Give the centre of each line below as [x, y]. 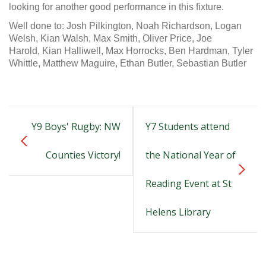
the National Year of [191, 155]
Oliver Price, [170, 38]
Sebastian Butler [211, 63]
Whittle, [26, 63]
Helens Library [178, 212]
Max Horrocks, [137, 51]
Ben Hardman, [200, 51]
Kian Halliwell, [74, 51]
